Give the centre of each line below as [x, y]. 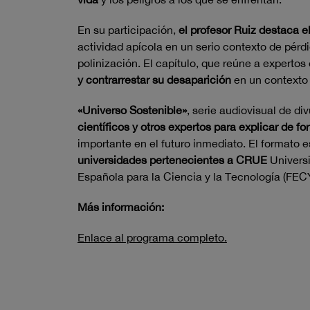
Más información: [121, 207]
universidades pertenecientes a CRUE [172, 160]
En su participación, [128, 30]
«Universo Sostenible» [132, 110]
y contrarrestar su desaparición [154, 80]
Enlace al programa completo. [152, 237]
